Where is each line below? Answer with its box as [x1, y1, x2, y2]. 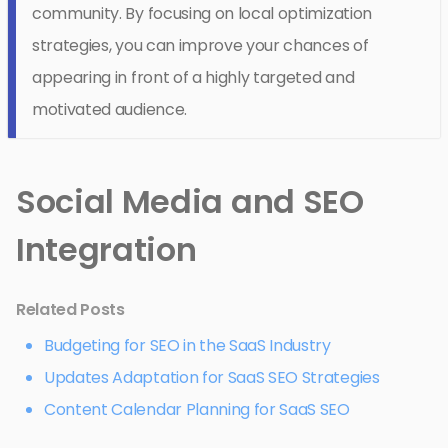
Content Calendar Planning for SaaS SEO [44, 398, 350, 422]
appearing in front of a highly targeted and [32, 66, 355, 90]
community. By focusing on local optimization [32, 2, 372, 26]
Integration [16, 227, 197, 273]
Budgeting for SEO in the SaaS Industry [44, 334, 331, 358]
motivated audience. [32, 98, 187, 122]
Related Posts [16, 298, 125, 322]
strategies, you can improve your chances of [32, 34, 369, 58]
